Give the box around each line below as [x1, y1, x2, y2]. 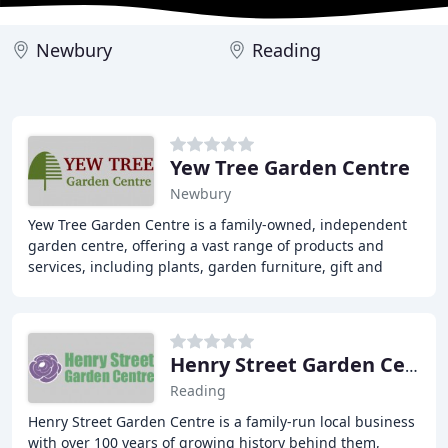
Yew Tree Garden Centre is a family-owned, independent [28, 215, 407, 234]
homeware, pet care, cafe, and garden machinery [28, 278, 360, 297]
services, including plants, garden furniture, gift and [28, 257, 383, 276]
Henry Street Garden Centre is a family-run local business [28, 412, 415, 431]
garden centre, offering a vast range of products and [28, 236, 384, 255]
